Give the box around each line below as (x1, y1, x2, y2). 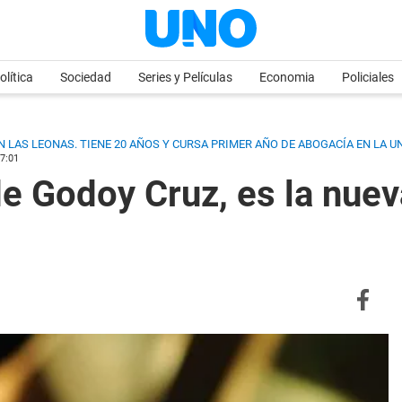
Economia (259, 70, 315, 84)
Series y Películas (138, 70, 232, 84)
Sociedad (60, 70, 111, 84)
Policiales (342, 70, 394, 84)
